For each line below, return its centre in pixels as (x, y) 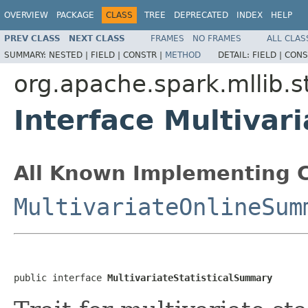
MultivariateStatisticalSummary (190, 277)
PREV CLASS (32, 38)
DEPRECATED (201, 15)
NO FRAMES (217, 38)
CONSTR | (144, 55)
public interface (60, 277)
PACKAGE (75, 15)
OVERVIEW (26, 15)
